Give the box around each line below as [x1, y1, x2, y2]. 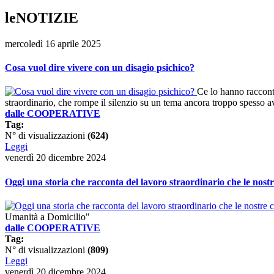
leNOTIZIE [5, 9, 78, 26]
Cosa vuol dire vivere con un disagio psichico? [5, 62, 194, 73]
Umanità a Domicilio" [5, 211, 90, 222]
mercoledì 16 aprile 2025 [5, 38, 101, 49]
